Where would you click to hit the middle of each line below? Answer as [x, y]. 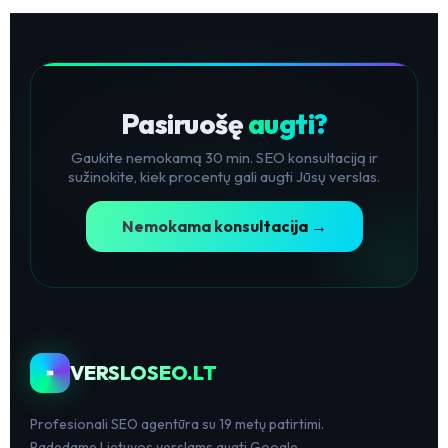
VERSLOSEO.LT [143, 373]
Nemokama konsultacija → [224, 225]
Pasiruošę [184, 124]
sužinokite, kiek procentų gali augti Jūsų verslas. [224, 177]
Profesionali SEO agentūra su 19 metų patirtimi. [177, 423]
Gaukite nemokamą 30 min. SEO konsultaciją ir [224, 158]
